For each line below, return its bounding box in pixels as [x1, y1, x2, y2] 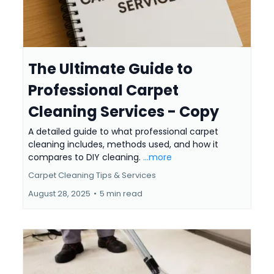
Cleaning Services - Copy [28, 102, 219, 122]
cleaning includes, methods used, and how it [28, 138, 218, 151]
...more [143, 151, 172, 164]
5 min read [100, 188, 143, 200]
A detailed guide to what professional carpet [28, 125, 218, 138]
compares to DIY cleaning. [28, 151, 143, 164]
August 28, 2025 [28, 188, 91, 200]
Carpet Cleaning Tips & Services [28, 169, 156, 182]
